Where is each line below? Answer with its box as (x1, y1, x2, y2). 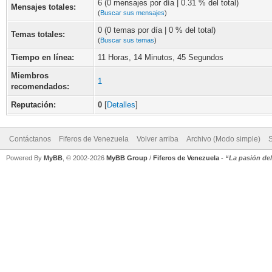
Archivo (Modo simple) (186, 135, 260, 143)
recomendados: (11, 82, 69, 91)
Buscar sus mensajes (100, 9, 165, 16)
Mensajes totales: (11, 2, 76, 12)
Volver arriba (137, 135, 178, 143)
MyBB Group (106, 154, 148, 161)
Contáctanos (9, 135, 51, 143)
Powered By (6, 154, 44, 161)
